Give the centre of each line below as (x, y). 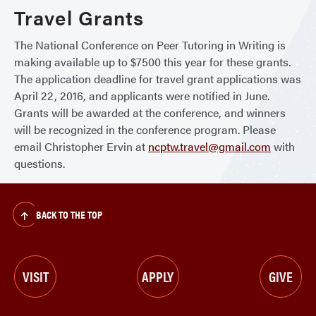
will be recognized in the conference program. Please (145, 130)
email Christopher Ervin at (81, 147)
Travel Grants (79, 17)
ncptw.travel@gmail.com (209, 147)
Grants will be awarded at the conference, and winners (150, 113)
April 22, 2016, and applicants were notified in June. (142, 96)
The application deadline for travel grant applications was (158, 79)
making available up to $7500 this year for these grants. (152, 62)
